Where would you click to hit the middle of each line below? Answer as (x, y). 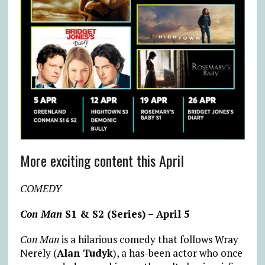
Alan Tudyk (85, 253)
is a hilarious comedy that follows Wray (150, 239)
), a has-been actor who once (177, 253)
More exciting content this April (102, 160)
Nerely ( (38, 253)
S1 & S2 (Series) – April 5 (126, 214)
